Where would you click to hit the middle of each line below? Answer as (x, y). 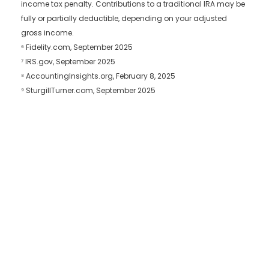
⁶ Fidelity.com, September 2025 (77, 47)
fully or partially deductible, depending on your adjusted (124, 19)
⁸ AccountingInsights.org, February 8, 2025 (98, 76)
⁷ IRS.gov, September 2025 (68, 62)
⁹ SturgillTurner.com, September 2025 (88, 91)
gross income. (47, 33)
